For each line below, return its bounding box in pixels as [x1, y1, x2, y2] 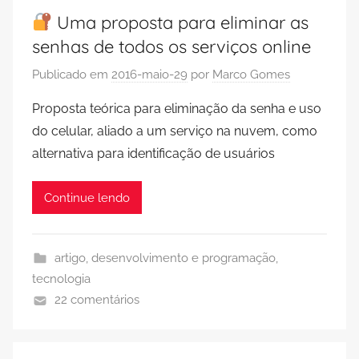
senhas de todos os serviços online [32, 34, 311, 58]
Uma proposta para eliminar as [52, 10, 309, 34]
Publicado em [32, 67, 111, 82]
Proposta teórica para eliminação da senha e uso [32, 101, 321, 116]
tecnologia [32, 272, 91, 286]
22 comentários [54, 292, 139, 307]
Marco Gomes [212, 67, 290, 82]
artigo [54, 251, 86, 265]
